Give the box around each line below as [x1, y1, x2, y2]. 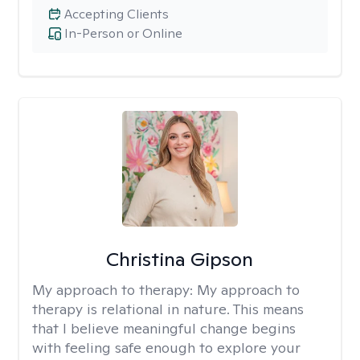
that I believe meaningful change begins [32, 319, 296, 337]
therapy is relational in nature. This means [32, 300, 304, 318]
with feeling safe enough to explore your [32, 338, 301, 357]
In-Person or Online [64, 25, 182, 42]
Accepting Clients [64, 6, 169, 22]
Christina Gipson [106, 247, 254, 272]
